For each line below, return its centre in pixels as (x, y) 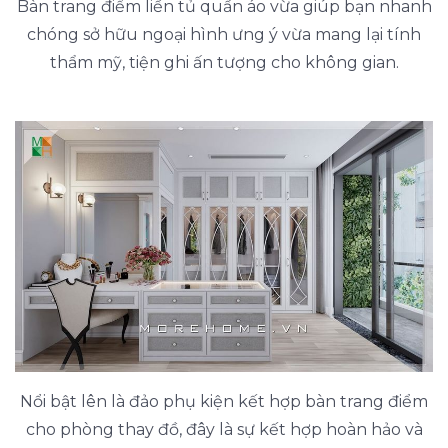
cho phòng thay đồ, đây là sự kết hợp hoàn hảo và (224, 430)
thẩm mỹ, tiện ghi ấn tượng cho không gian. (224, 63)
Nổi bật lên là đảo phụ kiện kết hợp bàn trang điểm (224, 402)
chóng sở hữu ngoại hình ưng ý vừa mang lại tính (224, 35)
